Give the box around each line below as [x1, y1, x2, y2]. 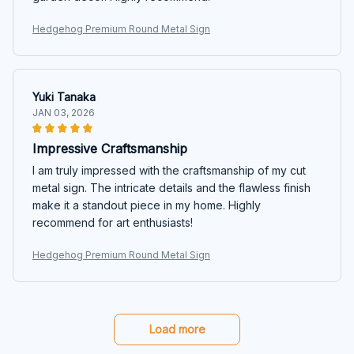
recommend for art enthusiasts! [32, 215, 193, 229]
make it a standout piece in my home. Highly [32, 198, 261, 212]
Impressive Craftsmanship [32, 140, 187, 156]
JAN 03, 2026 [32, 106, 95, 119]
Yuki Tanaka [32, 89, 96, 104]
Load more [149, 322, 205, 336]
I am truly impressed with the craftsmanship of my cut [32, 163, 306, 177]
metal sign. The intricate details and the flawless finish [32, 180, 311, 194]
